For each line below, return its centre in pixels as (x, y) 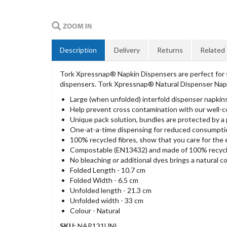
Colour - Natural (95, 211)
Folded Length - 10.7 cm (108, 170)
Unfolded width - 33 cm (107, 200)
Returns (170, 50)
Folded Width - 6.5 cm (104, 180)
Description (78, 50)
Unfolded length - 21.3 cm (111, 190)
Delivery (127, 50)
